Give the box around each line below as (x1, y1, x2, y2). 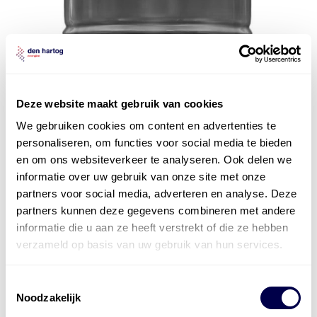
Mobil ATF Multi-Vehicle (21, 282, 163, 299)
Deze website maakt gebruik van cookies (16, 97, 224, 110)
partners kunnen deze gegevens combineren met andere (16, 204, 296, 217)
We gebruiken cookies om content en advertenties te (16, 120, 276, 132)
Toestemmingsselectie (5, 277, 110, 289)
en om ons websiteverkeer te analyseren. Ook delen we (16, 154, 292, 166)
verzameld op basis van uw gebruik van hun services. (16, 238, 283, 250)
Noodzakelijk (16, 291, 81, 304)
